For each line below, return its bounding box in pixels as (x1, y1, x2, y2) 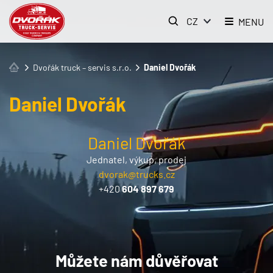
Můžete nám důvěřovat (55, 250, 218, 271)
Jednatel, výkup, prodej (87, 153, 186, 165)
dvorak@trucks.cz (98, 168, 175, 180)
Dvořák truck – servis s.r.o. (33, 62, 132, 73)
